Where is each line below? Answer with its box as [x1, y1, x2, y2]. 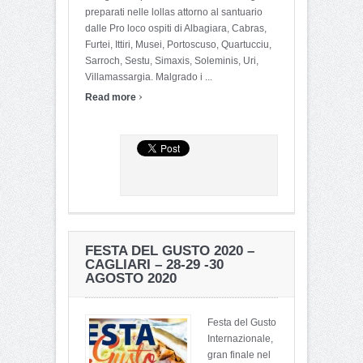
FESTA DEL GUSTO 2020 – [85, 242, 254, 258]
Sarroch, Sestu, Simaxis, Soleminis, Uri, [85, 54, 258, 66]
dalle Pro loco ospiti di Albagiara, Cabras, [85, 22, 267, 34]
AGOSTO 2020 [85, 270, 177, 286]
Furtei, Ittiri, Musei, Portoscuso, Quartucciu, [85, 38, 271, 50]
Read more [85, 91, 139, 103]
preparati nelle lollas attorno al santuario [85, 6, 263, 18]
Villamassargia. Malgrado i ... [85, 70, 212, 83]
